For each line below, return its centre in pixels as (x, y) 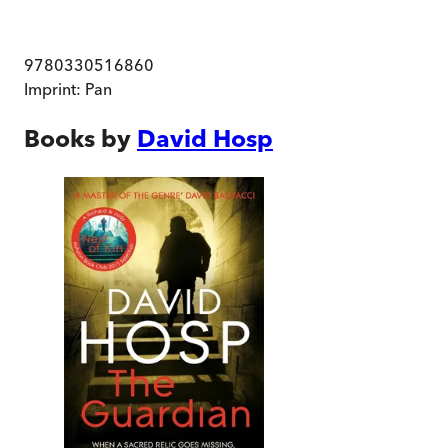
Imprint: (54, 89)
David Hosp (205, 139)
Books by (77, 139)
